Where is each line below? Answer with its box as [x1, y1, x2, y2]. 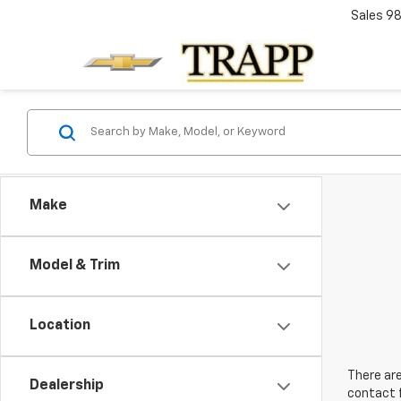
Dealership [30, 379, 104, 393]
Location [30, 319, 90, 333]
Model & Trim [30, 259, 120, 273]
